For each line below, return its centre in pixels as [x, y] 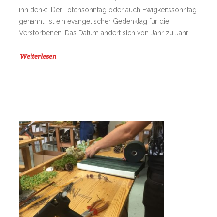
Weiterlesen [38, 56]
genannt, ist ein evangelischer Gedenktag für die [94, 22]
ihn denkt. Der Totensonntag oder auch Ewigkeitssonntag [108, 10]
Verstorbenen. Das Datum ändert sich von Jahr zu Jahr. [104, 33]
